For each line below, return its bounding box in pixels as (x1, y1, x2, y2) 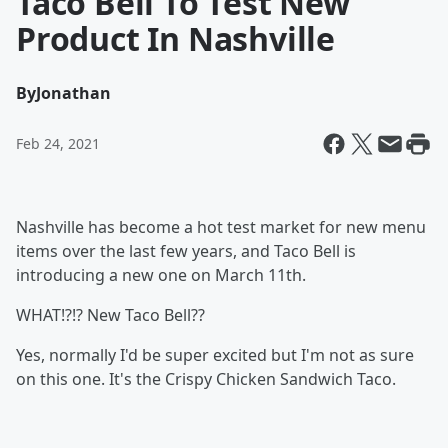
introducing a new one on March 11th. (16, 264, 306, 286)
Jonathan (36, 82, 111, 104)
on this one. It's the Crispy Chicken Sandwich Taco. (16, 368, 396, 390)
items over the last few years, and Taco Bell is (16, 240, 356, 262)
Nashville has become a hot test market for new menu (16, 216, 426, 238)
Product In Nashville (16, 17, 335, 60)
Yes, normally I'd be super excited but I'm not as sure (16, 344, 414, 366)
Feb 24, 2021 (16, 134, 100, 153)
